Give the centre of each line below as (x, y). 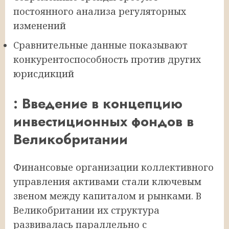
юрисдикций (44, 73)
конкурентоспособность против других (107, 59)
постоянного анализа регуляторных (100, 11)
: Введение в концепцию (98, 104)
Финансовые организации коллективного (113, 167)
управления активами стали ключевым (107, 181)
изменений (40, 25)
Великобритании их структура (86, 210)
